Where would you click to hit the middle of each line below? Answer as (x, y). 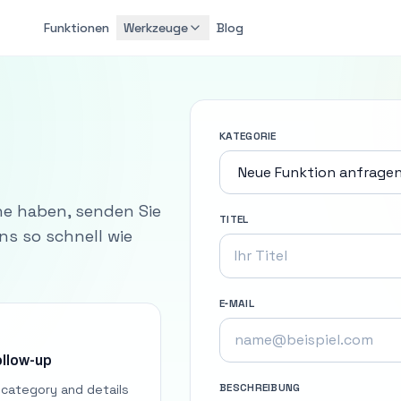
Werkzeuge (155, 28)
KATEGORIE (248, 136)
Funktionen (76, 28)
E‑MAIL (237, 303)
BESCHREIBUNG (260, 388)
